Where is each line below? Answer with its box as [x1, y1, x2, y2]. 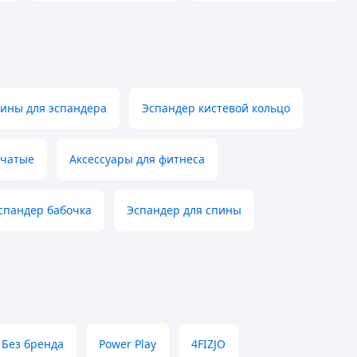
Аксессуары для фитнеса [69, 151, 205, 167]
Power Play [99, 336, 156, 352]
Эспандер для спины [127, 202, 241, 218]
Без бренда [2, 336, 64, 352]
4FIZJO [191, 336, 226, 352]
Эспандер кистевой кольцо [142, 100, 290, 116]
